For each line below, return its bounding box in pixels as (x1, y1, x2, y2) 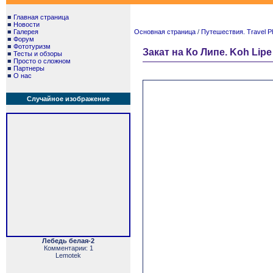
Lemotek (55, 252, 81, 259)
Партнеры (13, 65, 44, 72)
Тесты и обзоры (13, 50, 62, 57)
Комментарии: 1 (43, 244, 93, 252)
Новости (13, 21, 40, 28)
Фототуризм (13, 43, 51, 50)
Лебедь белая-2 (42, 237, 94, 244)
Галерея (13, 28, 38, 35)
